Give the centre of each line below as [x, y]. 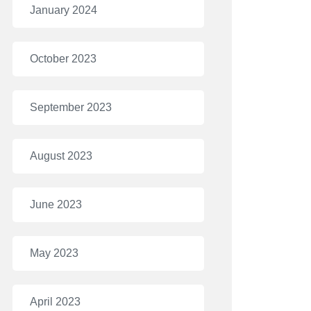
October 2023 [63, 59]
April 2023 [55, 302]
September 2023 [71, 107]
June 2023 [56, 204]
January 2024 [64, 10]
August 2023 [61, 156]
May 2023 [54, 253]
